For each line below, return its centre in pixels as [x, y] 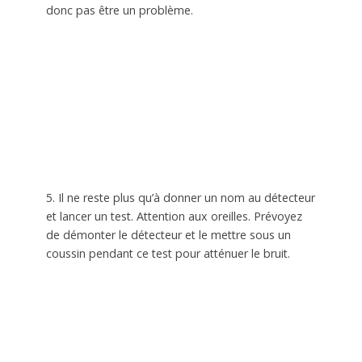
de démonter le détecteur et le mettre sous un [168, 234]
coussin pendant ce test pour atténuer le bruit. [168, 253]
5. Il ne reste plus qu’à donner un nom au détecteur [180, 197]
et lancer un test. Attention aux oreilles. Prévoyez [174, 216]
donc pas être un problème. [119, 11]
